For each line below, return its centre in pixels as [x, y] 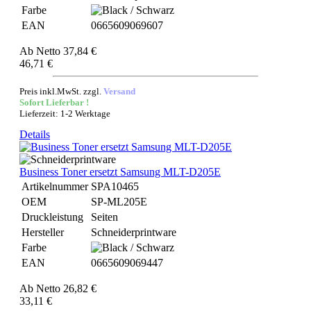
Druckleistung [52, 217]
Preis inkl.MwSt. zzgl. [61, 91]
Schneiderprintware [134, 232]
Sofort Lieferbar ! [54, 102]
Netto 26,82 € [66, 288]
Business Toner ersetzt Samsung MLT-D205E [120, 172]
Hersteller [43, 232]
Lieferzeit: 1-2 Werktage [65, 114]
